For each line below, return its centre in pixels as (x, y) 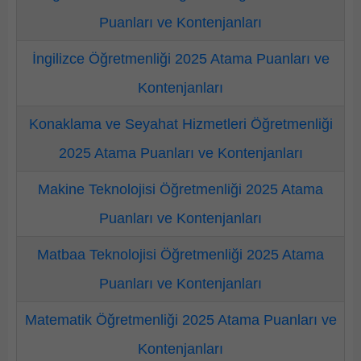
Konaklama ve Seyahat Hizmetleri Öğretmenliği (180, 124)
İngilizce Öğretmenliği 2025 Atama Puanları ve (180, 59)
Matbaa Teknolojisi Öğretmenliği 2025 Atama (180, 255)
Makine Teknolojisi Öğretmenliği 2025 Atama (180, 189)
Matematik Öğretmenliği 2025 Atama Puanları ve (180, 320)
